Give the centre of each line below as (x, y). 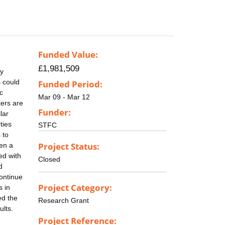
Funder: (54, 112)
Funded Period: (70, 84)
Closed (49, 159)
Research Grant (64, 200)
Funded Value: (68, 55)
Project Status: (69, 146)
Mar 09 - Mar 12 (64, 97)
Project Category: (75, 187)
